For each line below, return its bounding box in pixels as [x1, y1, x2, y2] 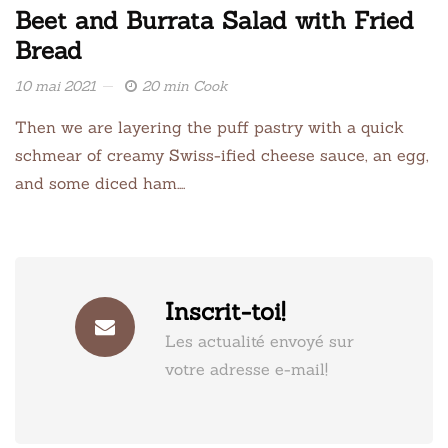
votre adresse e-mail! [165, 358, 328, 379]
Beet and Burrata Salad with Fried [15, 4, 414, 36]
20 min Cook [142, 76, 228, 95]
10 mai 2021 [15, 76, 96, 95]
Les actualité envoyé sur [165, 330, 354, 351]
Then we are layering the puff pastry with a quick [15, 116, 404, 137]
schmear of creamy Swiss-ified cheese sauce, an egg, [15, 144, 429, 165]
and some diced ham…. [15, 172, 185, 193]
